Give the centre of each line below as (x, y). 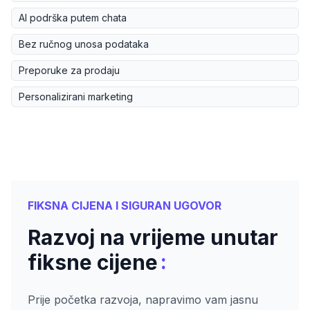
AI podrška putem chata (73, 18)
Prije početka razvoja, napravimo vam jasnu (143, 300)
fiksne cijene (93, 263)
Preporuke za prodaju (69, 71)
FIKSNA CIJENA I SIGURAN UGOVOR (125, 206)
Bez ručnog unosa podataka (84, 44)
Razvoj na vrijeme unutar (153, 238)
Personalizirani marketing (76, 97)
